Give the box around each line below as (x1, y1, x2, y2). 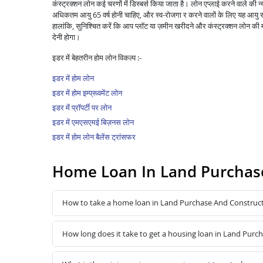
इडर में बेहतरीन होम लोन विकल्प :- (52, 52, 141, 63)
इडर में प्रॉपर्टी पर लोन (52, 102, 112, 113)
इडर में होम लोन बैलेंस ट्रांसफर (52, 131, 136, 142)
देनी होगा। (52, 31, 80, 42)
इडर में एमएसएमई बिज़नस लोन (52, 116, 134, 127)
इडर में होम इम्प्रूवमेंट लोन (52, 87, 122, 98)
